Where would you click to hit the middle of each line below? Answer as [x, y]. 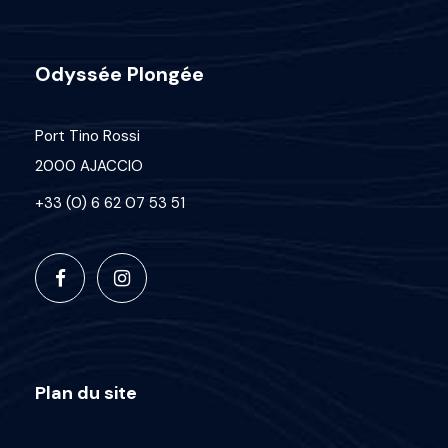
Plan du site [86, 392]
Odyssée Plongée [119, 73]
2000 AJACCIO [89, 165]
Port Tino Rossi [87, 135]
